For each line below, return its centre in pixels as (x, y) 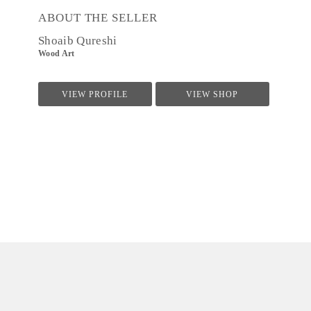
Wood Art (57, 53)
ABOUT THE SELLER (98, 18)
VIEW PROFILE (95, 94)
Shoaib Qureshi (78, 41)
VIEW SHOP (212, 94)
